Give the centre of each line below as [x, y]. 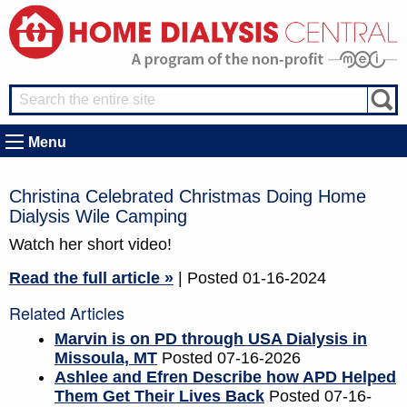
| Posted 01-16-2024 [252, 278]
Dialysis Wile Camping [98, 217]
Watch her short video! [90, 245]
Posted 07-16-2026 [231, 358]
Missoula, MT [106, 358]
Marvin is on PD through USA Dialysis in [211, 339]
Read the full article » [91, 278]
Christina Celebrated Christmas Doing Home [188, 197]
